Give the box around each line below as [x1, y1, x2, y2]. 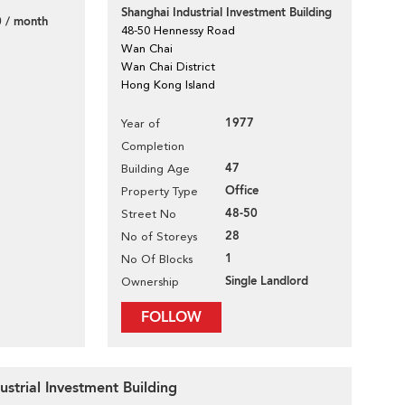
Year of [121, 117, 160, 130]
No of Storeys [121, 230, 197, 243]
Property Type [121, 184, 198, 198]
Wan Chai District [121, 60, 215, 73]
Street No [121, 207, 176, 221]
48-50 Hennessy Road [121, 24, 235, 37]
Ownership [121, 275, 179, 288]
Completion [121, 139, 184, 153]
